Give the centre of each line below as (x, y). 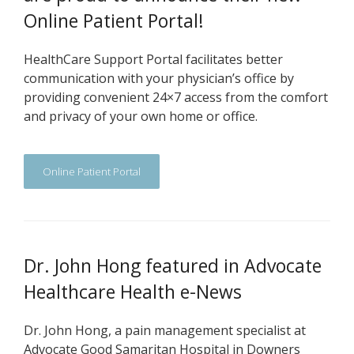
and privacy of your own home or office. (141, 116)
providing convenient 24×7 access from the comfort (176, 97)
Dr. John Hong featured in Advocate (173, 265)
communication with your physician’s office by (159, 78)
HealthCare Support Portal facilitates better (153, 59)
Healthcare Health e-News (133, 292)
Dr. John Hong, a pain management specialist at (165, 330)
